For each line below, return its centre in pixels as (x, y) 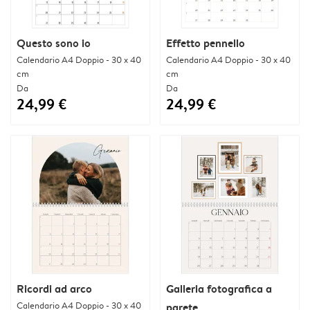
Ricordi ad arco (54, 288)
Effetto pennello (206, 43)
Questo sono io (54, 43)
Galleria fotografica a (219, 288)
